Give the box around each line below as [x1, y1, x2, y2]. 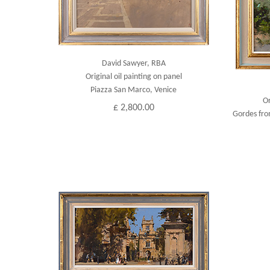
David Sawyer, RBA [101, 59, 166, 68]
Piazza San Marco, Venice [90, 86, 177, 95]
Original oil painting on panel [85, 72, 182, 81]
